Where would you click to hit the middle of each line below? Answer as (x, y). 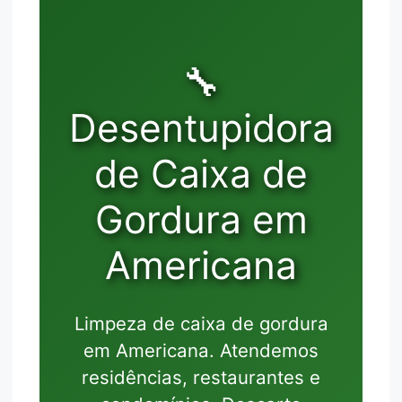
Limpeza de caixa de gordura (201, 324)
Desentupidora (201, 127)
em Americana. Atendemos (201, 351)
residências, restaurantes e (201, 378)
